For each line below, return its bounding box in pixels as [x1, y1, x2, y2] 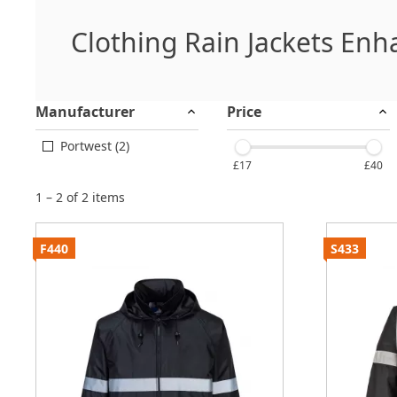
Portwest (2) [60, 137, 129, 154]
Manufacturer [35, 102, 135, 121]
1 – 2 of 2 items [35, 189, 125, 206]
